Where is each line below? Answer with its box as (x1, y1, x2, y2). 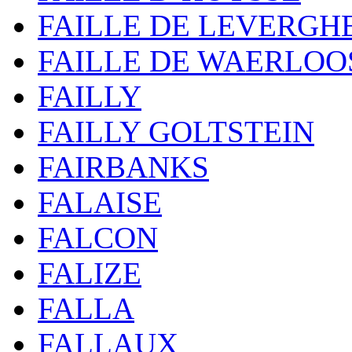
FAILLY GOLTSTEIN (38, 115, 314, 148)
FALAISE (38, 185, 162, 219)
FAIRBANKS (38, 150, 209, 184)
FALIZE (38, 256, 141, 290)
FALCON (38, 221, 158, 255)
